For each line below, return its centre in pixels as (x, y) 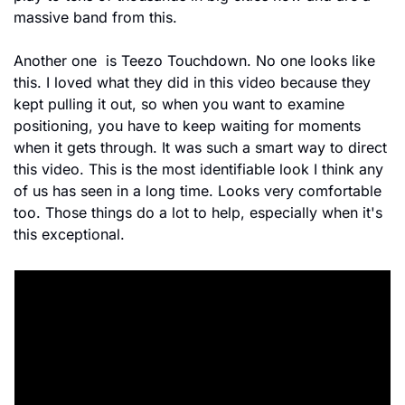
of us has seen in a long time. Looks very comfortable (198, 190)
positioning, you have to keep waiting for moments (187, 125)
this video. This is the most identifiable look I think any (198, 169)
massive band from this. (95, 17)
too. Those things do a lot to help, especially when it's (198, 212)
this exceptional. (69, 234)
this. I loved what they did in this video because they (192, 82)
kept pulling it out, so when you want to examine (179, 104)
